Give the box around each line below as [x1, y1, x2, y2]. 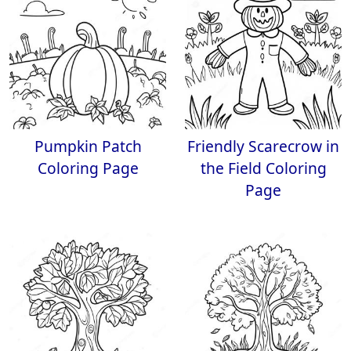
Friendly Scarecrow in [187, 136, 339, 157]
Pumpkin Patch [34, 136, 142, 157]
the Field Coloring [200, 157, 327, 179]
